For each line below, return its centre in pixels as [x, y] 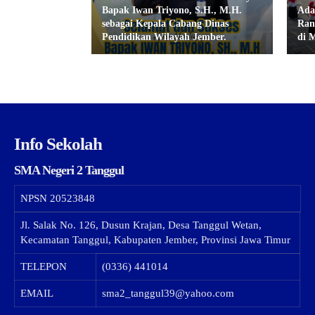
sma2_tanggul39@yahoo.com [168, 294]
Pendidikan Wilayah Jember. [164, 37]
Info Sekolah [58, 144]
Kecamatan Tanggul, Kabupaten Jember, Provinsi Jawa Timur [155, 240]
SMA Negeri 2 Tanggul [69, 171]
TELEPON [44, 267]
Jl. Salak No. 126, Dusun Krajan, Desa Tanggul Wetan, [141, 225]
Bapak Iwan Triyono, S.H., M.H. [172, 11]
